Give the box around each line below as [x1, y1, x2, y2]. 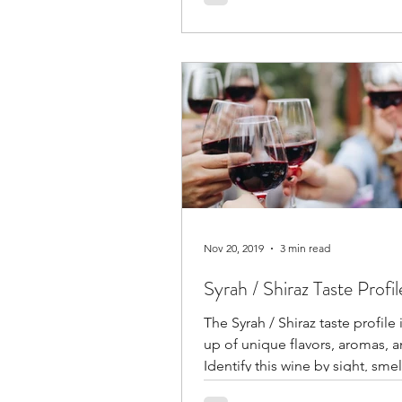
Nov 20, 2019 [204, 241, 264, 256]
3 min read [280, 241, 330, 256]
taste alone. [204, 378, 277, 396]
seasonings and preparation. [204, 4, 385, 22]
